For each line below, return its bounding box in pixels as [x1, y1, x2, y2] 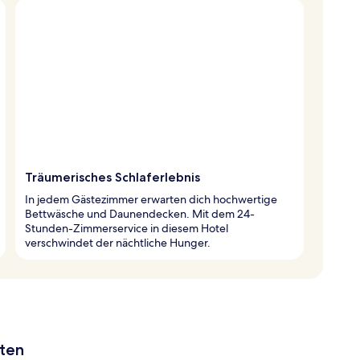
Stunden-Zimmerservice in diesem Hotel [25, 220, 228, 235]
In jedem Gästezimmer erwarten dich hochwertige [25, 191, 277, 207]
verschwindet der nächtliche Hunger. [25, 235, 211, 250]
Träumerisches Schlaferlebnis [25, 169, 200, 185]
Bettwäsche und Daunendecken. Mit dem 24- [25, 206, 255, 221]
